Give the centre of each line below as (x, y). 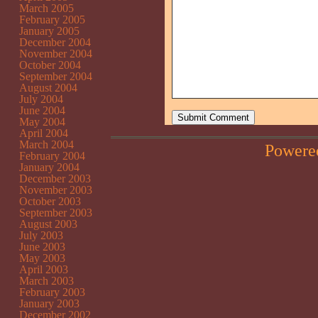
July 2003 (41, 235)
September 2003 (56, 213)
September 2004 (56, 76)
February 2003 (52, 292)
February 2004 (52, 156)
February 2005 (52, 20)
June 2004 (42, 110)
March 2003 (46, 281)
